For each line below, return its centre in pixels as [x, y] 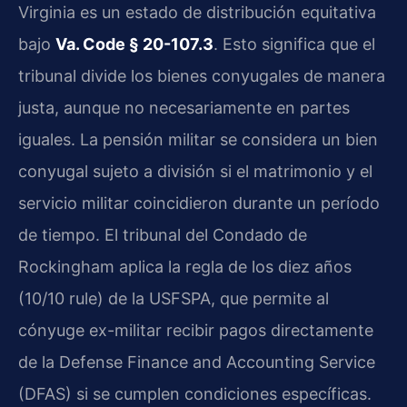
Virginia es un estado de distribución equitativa [197, 13]
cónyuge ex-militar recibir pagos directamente [196, 331]
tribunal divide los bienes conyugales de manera [202, 76]
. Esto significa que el [294, 45]
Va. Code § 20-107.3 [134, 45]
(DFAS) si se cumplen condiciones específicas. [195, 394]
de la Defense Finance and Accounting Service [197, 362]
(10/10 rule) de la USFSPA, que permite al [174, 299]
